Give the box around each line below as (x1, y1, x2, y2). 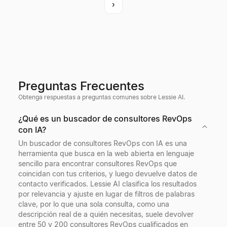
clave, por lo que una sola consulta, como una (18, 200, 169, 208)
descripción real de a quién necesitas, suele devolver (18, 210, 194, 218)
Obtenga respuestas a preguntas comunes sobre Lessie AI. (18, 93, 185, 101)
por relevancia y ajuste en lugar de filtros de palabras (18, 190, 195, 198)
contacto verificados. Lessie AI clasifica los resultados (18, 179, 197, 188)
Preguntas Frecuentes (18, 79, 144, 93)
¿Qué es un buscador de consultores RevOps (18, 113, 192, 124)
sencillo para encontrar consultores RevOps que (18, 159, 177, 168)
